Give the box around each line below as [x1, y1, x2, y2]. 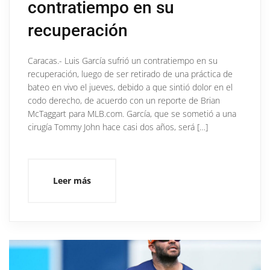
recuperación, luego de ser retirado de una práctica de [28, 67, 233, 80]
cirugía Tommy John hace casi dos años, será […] [28, 121, 208, 133]
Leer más [53, 174, 91, 186]
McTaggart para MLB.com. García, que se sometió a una [28, 107, 236, 119]
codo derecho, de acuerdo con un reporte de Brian [28, 94, 220, 106]
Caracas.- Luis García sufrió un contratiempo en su [28, 54, 218, 66]
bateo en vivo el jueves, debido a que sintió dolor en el [28, 81, 233, 93]
